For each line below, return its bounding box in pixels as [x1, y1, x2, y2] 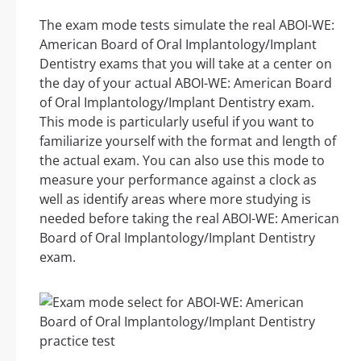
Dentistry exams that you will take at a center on [39, 55, 332, 73]
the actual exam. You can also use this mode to [39, 151, 325, 170]
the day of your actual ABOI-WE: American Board [39, 74, 332, 93]
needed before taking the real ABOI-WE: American [39, 210, 339, 228]
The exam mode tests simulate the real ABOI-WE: [39, 16, 334, 35]
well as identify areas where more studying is [39, 190, 311, 209]
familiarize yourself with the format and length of [39, 132, 336, 151]
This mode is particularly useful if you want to [39, 113, 314, 131]
